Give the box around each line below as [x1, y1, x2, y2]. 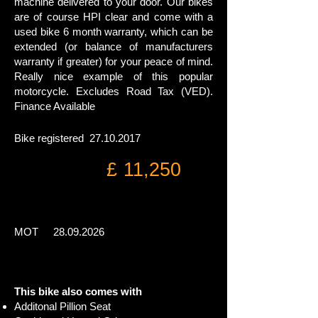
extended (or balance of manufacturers [14, 40, 213, 53]
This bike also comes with [14, 285, 142, 297]
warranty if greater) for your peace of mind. [14, 55, 213, 67]
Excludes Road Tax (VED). [75, 85, 213, 97]
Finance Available [14, 100, 95, 112]
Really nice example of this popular [14, 70, 213, 82]
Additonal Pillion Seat [14, 300, 111, 312]
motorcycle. [14, 85, 76, 97]
